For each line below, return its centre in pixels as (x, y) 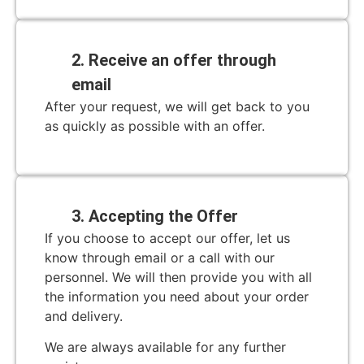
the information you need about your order (177, 296)
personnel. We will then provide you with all (178, 277)
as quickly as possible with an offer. (155, 126)
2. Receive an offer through (173, 60)
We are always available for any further (165, 347)
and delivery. (84, 316)
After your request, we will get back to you (177, 106)
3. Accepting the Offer (154, 216)
